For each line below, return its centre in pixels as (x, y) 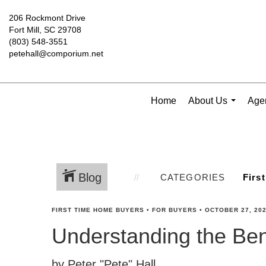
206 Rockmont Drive (47, 18)
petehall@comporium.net (56, 53)
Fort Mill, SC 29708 (45, 30)
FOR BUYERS (175, 210)
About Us (208, 101)
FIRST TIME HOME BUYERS (98, 210)
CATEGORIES (193, 177)
